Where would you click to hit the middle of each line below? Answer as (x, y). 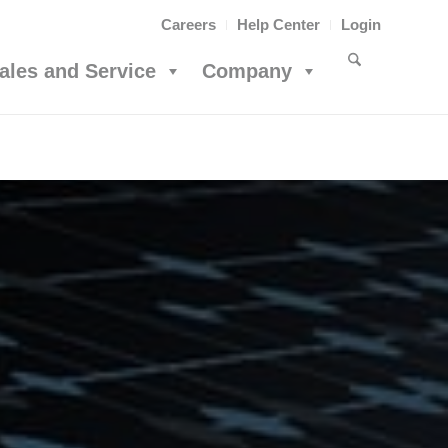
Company (246, 71)
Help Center (278, 24)
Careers (188, 24)
